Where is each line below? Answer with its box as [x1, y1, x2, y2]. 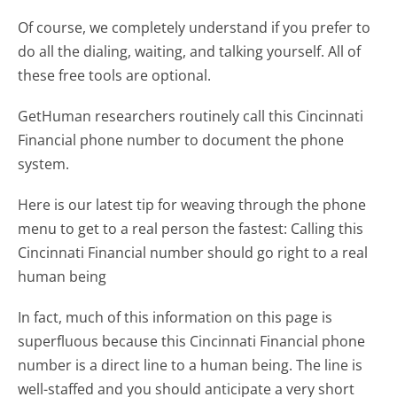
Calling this [291, 219, 364, 239]
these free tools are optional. [18, 65, 212, 85]
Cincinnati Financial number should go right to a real [18, 243, 369, 263]
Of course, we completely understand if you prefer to [18, 17, 371, 37]
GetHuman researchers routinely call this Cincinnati [18, 105, 364, 126]
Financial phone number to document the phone [18, 129, 345, 150]
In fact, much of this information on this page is [18, 307, 333, 328]
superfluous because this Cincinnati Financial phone [18, 331, 366, 352]
